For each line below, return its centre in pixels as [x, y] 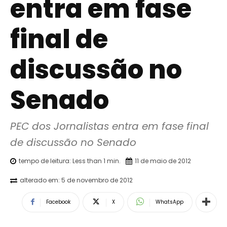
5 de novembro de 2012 [97, 180]
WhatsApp [169, 202]
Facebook [58, 202]
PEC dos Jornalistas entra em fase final [109, 126]
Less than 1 [89, 161]
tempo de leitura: [46, 161]
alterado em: [40, 180]
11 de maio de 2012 [163, 161]
